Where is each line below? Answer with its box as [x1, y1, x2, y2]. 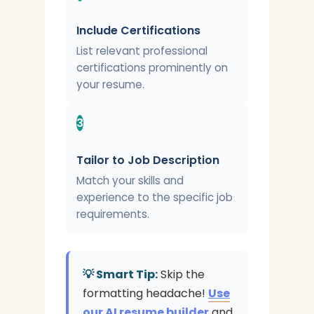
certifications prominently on [76, 60, 228, 75]
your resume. [76, 77, 144, 92]
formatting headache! [83, 285, 208, 301]
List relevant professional [76, 43, 207, 58]
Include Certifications [76, 22, 200, 39]
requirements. [76, 207, 149, 221]
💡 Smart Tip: [83, 266, 158, 282]
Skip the [158, 266, 205, 282]
